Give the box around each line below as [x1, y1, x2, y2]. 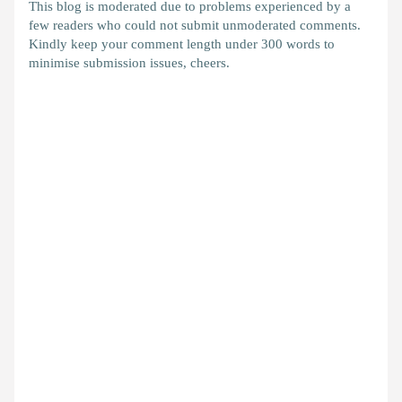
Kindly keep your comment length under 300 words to [29, 37, 335, 51]
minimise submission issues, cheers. [29, 56, 230, 70]
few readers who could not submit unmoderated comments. [29, 18, 361, 32]
